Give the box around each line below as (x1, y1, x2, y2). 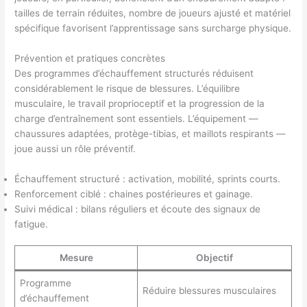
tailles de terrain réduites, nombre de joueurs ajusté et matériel (14, 8, 291, 19)
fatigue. (14, 218, 49, 230)
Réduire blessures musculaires (142, 285, 276, 297)
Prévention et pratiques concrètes (14, 52, 166, 64)
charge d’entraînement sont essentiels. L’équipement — (14, 112, 259, 124)
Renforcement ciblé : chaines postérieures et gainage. (14, 188, 254, 199)
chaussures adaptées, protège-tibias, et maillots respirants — (14, 127, 286, 139)
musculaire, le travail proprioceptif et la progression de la (14, 97, 265, 109)
